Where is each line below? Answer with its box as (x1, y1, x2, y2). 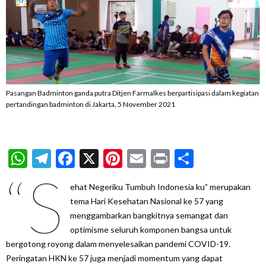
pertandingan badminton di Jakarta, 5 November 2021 (6, 99, 175, 109)
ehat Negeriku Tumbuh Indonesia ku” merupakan (69, 181, 251, 192)
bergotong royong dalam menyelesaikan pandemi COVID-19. (6, 238, 230, 249)
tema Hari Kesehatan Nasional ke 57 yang (69, 195, 223, 206)
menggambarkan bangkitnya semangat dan (69, 210, 228, 220)
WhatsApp (27, 146, 115, 170)
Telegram (51, 146, 127, 170)
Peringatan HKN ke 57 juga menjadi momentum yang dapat (6, 252, 223, 263)
